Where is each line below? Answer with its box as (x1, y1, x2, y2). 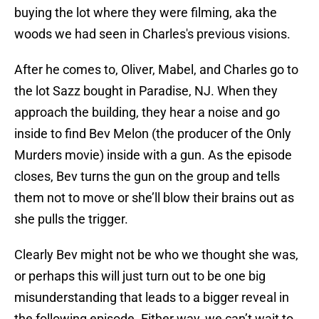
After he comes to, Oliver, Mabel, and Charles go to (14, 62, 298, 78)
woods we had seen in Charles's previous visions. (14, 26, 293, 42)
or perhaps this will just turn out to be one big (14, 268, 266, 284)
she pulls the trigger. (14, 211, 131, 227)
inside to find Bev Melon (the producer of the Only (14, 126, 291, 142)
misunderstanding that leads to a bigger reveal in (14, 290, 289, 305)
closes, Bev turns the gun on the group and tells (14, 169, 280, 184)
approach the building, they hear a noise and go (14, 105, 280, 120)
